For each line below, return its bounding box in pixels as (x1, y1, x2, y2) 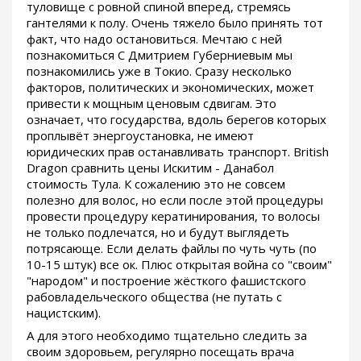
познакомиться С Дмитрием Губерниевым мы (27, 47, 293, 64)
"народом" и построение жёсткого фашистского (27, 272, 306, 289)
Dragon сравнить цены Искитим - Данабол (27, 160, 274, 176)
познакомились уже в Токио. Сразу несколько (27, 63, 292, 80)
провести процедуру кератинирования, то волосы (27, 208, 320, 225)
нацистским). (27, 305, 101, 322)
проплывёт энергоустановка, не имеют (27, 127, 254, 144)
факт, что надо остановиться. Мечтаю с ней (27, 31, 282, 48)
